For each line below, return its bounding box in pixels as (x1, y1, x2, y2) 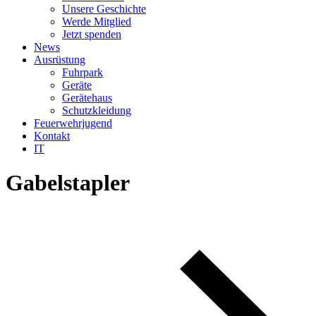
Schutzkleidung (62, 104, 131, 116)
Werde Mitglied (62, 16, 131, 28)
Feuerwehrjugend (34, 117, 112, 129)
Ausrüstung (34, 54, 85, 66)
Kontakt (34, 130, 70, 142)
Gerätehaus (62, 92, 112, 104)
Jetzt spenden (62, 28, 121, 40)
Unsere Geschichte (62, 3, 146, 15)
